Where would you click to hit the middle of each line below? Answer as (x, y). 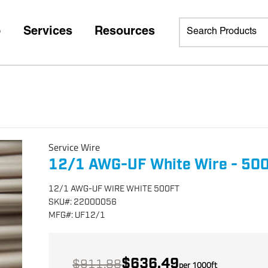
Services (48, 32)
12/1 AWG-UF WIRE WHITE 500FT (114, 189)
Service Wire (74, 147)
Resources (125, 32)
